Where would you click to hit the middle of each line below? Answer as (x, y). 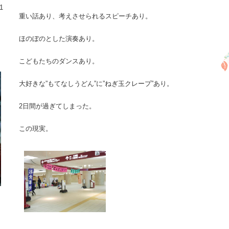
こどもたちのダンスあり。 (59, 61)
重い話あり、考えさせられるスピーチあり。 (85, 16)
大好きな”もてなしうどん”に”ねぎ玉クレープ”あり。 (96, 84)
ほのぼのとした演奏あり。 (59, 39)
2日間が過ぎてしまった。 (57, 106)
